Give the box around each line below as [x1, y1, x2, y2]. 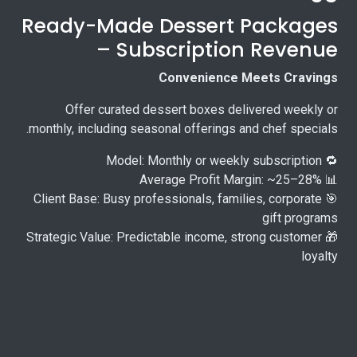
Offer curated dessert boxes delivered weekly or [65, 102, 338, 118]
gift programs [262, 210, 338, 226]
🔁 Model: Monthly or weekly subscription [322, 153, 338, 169]
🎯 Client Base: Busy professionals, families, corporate [33, 191, 322, 207]
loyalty [301, 249, 338, 265]
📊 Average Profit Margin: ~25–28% [322, 172, 338, 188]
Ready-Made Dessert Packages [22, 12, 338, 41]
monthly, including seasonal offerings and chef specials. [29, 121, 338, 137]
